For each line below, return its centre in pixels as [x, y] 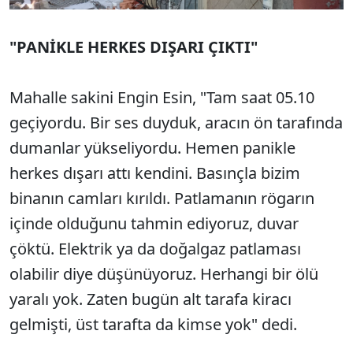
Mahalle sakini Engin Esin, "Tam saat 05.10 [162, 98]
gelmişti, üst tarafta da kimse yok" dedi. [153, 325]
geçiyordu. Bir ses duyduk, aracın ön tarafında [176, 123]
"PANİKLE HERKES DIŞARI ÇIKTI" [134, 47]
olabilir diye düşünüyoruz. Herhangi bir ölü [164, 274]
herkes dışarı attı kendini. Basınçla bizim [155, 173]
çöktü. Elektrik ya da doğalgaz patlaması [155, 249]
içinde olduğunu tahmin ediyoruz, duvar [154, 224]
